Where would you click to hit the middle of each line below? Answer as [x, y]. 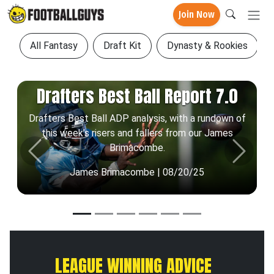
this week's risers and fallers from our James [137, 133]
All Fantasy [54, 46]
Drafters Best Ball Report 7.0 [137, 96]
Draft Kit [122, 46]
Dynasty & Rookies [207, 46]
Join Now [197, 15]
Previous [53, 157]
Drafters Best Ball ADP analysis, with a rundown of [137, 118]
